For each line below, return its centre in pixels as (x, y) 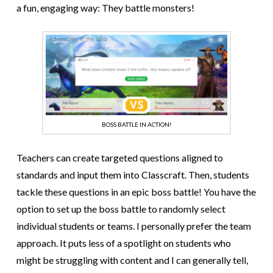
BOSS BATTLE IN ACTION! (136, 125)
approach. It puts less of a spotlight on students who (123, 243)
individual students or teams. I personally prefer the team (133, 226)
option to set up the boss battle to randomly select (121, 209)
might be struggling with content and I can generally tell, (132, 260)
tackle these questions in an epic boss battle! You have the (136, 192)
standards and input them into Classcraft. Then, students (133, 175)
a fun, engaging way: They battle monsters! (105, 8)
